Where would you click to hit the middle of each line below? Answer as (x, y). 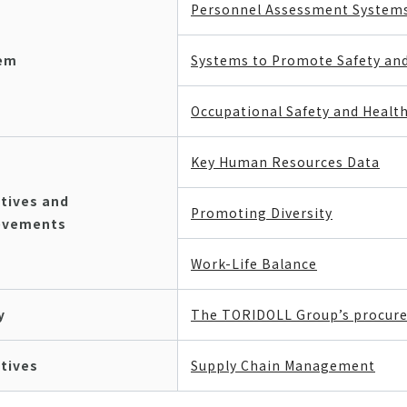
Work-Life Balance (254, 263)
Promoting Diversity (262, 213)
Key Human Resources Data (285, 162)
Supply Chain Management (283, 365)
